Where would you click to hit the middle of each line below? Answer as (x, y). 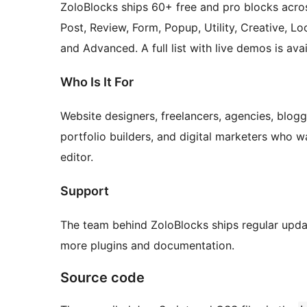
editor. (77, 157)
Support (85, 191)
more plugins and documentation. (147, 246)
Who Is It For (97, 82)
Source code (102, 278)
